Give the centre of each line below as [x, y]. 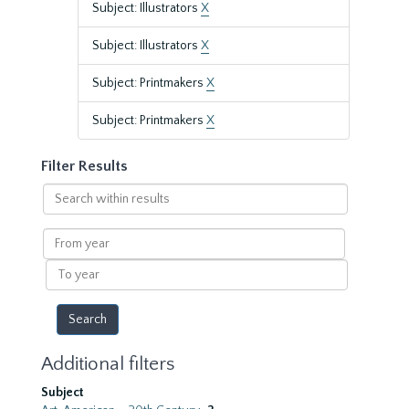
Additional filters [108, 364]
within [60, 210]
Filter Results [84, 166]
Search [62, 192]
